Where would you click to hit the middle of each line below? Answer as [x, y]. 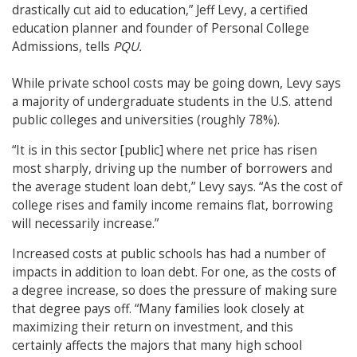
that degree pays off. [73, 309]
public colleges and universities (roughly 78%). [146, 120]
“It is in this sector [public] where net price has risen [165, 151]
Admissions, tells [63, 47]
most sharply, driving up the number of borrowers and [172, 169]
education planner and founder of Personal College [161, 29]
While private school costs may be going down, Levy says [177, 84]
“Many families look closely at [220, 309]
